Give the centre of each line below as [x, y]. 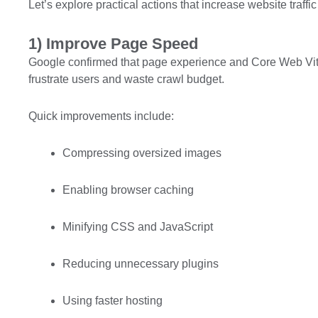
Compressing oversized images [142, 153]
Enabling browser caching [128, 190]
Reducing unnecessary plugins [141, 264]
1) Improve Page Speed [113, 44]
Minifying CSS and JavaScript [138, 227]
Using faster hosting [113, 301]
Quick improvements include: [101, 116]
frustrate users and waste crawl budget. [126, 79]
